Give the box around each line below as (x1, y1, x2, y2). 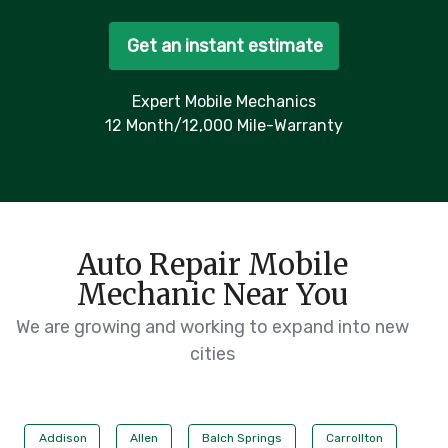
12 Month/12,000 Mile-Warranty (105, 116, 343, 136)
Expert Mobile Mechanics (132, 92, 316, 112)
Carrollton (326, 431, 384, 446)
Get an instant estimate (126, 35, 323, 58)
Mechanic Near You (76, 277, 348, 314)
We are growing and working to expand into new (15, 316, 409, 339)
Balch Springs (202, 431, 283, 446)
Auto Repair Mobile (76, 247, 348, 284)
